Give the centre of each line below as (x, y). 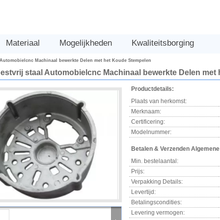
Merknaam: (146, 111)
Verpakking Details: (157, 182)
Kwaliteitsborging (163, 43)
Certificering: (148, 122)
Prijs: (138, 171)
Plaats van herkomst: (159, 101)
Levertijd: (143, 192)
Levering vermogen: (158, 213)
